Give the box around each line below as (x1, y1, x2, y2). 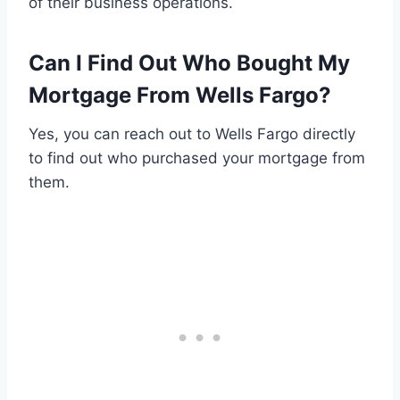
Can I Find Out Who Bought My (29, 50, 350, 77)
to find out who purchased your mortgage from (29, 149, 365, 168)
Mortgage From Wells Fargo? (29, 82, 331, 109)
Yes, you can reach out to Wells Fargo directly (29, 125, 355, 144)
